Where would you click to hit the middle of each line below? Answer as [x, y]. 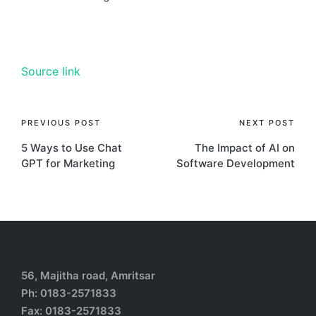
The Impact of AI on [245, 148]
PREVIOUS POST [61, 123]
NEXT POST [267, 123]
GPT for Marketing [68, 164]
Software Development [236, 164]
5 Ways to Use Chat [72, 148]
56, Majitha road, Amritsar [88, 276]
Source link [51, 72]
